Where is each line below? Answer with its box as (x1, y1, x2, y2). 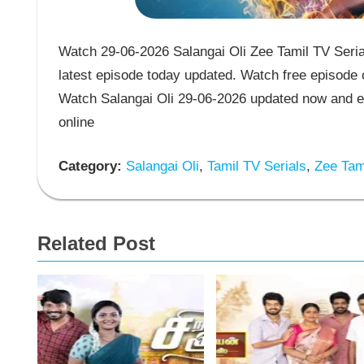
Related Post (37, 232, 155, 254)
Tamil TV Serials (202, 158, 306, 175)
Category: (58, 158, 122, 175)
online (58, 114, 94, 130)
